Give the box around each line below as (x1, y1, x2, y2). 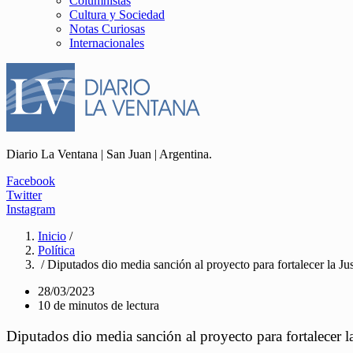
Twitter (6, 188, 42, 202)
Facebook (6, 174, 55, 188)
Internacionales (69, 36, 144, 50)
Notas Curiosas (69, 22, 145, 35)
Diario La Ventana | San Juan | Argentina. (6, 147, 212, 161)
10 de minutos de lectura (38, 299, 159, 312)
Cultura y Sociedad (69, 8, 165, 21)
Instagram (6, 203, 55, 216)
